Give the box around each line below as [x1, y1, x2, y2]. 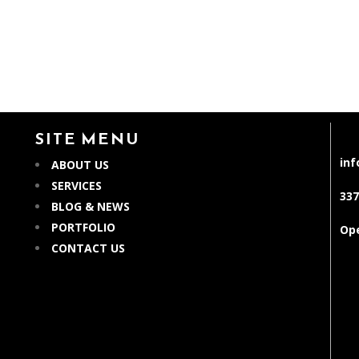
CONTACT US [51, 240, 126, 256]
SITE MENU [35, 126, 140, 151]
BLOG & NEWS [51, 198, 131, 214]
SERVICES [51, 177, 103, 193]
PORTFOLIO [51, 219, 116, 235]
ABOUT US [51, 156, 110, 172]
